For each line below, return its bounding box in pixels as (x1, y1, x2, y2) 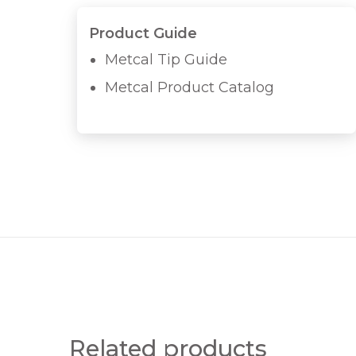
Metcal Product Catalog (105, 78, 274, 96)
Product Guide (89, 24, 197, 42)
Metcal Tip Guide (105, 50, 227, 68)
